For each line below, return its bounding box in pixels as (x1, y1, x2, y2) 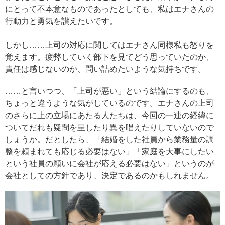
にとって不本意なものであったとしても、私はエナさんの (5, 4, 214, 13)
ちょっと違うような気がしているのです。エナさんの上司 (5, 98, 214, 107)
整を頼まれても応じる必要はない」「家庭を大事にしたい (5, 147, 214, 156)
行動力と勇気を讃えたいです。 (5, 16, 118, 25)
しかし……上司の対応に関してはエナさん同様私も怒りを (5, 40, 214, 49)
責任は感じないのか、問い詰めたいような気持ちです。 (5, 64, 206, 73)
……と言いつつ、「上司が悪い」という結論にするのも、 (5, 86, 214, 95)
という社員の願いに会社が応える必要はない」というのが (5, 159, 214, 168)
